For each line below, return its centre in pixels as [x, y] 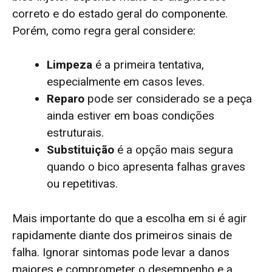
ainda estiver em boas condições [131, 116]
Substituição [80, 150]
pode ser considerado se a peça [168, 99]
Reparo [66, 99]
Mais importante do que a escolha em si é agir [130, 218]
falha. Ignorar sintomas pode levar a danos [121, 252]
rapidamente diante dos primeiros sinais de [122, 235]
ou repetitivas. [82, 184]
